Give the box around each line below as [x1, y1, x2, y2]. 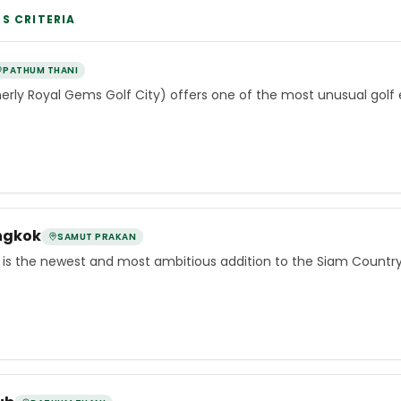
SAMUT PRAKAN [57, 229, 136, 243]
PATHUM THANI [3, 63, 78, 77]
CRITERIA [10, 12, 76, 27]
